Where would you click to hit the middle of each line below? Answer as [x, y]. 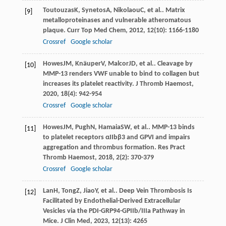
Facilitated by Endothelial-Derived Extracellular [111, 201]
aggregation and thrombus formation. [100, 147]
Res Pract [171, 147]
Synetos [94, 10]
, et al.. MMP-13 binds [162, 127]
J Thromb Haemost [163, 84]
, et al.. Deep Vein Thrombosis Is [145, 191]
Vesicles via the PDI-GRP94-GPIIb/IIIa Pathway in [114, 211]
